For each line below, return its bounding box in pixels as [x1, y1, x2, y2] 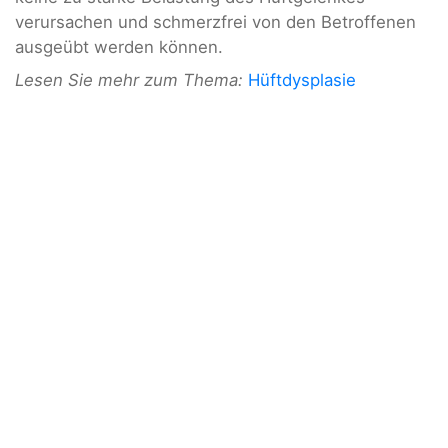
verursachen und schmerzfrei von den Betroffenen [15, 11, 416, 32]
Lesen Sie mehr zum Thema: [15, 70, 243, 91]
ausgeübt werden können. [15, 36, 223, 57]
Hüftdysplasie [248, 70, 356, 91]
